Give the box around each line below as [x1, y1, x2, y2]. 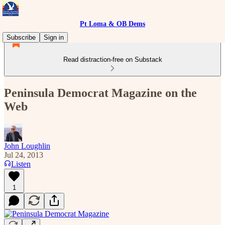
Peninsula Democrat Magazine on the [4, 86, 197, 99]
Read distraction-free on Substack [63, 56, 162, 63]
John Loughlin [4, 141, 50, 150]
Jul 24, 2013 [4, 150, 43, 159]
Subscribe [7, 34, 36, 41]
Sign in [44, 34, 64, 41]
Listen [11, 159, 31, 168]
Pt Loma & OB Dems [80, 20, 145, 28]
